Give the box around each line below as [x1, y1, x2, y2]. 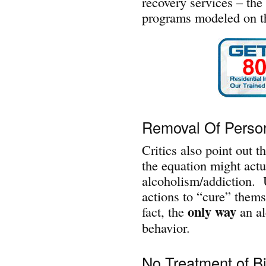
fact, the [142, 202, 188, 220]
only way [188, 201, 236, 221]
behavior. [142, 218, 190, 236]
